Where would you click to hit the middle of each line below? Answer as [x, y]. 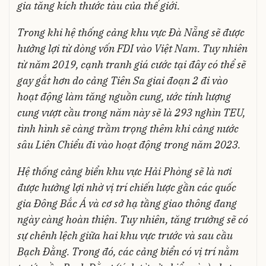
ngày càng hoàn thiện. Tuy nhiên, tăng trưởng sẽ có [132, 219]
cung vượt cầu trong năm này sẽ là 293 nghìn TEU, [131, 112]
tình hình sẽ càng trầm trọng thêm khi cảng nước [128, 128]
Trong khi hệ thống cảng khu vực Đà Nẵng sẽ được [131, 32]
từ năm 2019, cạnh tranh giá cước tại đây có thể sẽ [131, 64]
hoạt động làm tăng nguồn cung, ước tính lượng [124, 96]
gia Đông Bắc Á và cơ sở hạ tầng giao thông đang [127, 203]
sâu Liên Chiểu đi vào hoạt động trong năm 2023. [129, 144]
